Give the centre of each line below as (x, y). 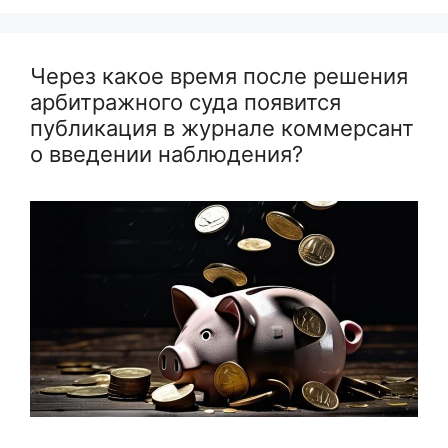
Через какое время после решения (219, 76)
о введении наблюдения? (166, 154)
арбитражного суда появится (185, 102)
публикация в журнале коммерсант (222, 128)
